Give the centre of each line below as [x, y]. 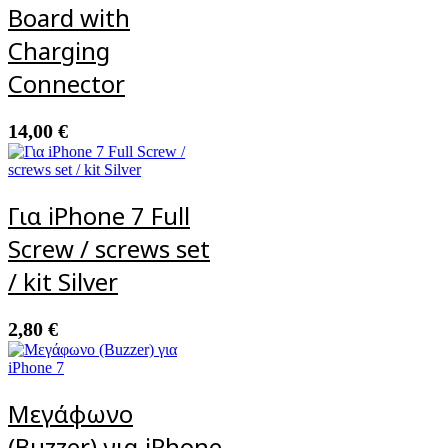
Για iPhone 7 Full [99, 215]
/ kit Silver [63, 281]
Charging [59, 51]
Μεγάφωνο [70, 413]
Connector [66, 84]
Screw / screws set [109, 248]
